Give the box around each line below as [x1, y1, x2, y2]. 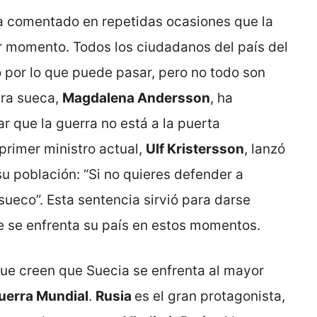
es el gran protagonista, [134, 288, 285, 305]
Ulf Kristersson [146, 140, 244, 157]
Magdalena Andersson [62, 89, 210, 106]
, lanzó [244, 140, 285, 157]
